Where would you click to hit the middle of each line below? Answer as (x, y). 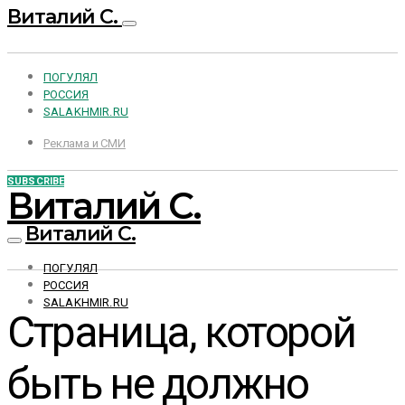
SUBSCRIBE (36, 181)
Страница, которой (181, 332)
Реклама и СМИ (85, 143)
